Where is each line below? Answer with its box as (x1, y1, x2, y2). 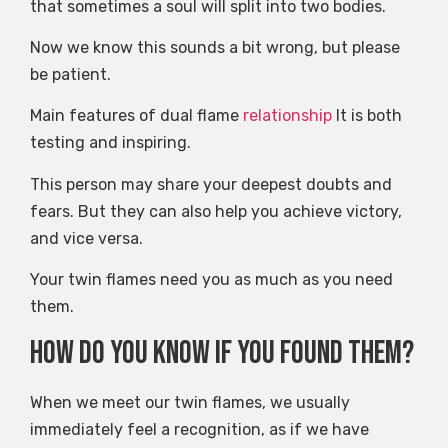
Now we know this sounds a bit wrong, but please (30, 38, 400, 58)
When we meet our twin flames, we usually (30, 392, 350, 412)
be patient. (30, 65, 111, 85)
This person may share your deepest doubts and (30, 174, 392, 194)
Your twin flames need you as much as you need (30, 270, 393, 290)
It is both (332, 106, 402, 126)
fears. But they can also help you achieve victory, (30, 201, 402, 221)
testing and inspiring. (30, 133, 191, 153)
